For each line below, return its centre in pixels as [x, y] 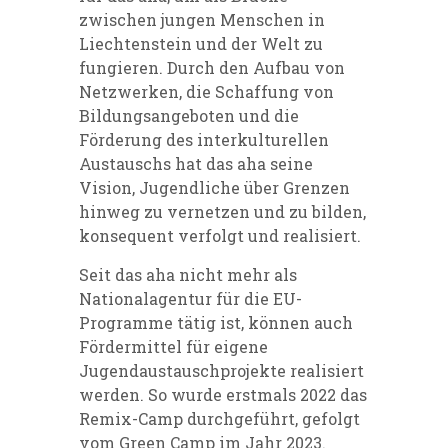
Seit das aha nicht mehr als [188, 274]
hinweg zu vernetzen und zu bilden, [222, 211]
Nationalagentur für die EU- [190, 298]
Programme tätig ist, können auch [216, 322]
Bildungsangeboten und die [189, 115]
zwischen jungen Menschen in [202, 19]
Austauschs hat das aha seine [196, 163]
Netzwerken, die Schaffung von [206, 91]
